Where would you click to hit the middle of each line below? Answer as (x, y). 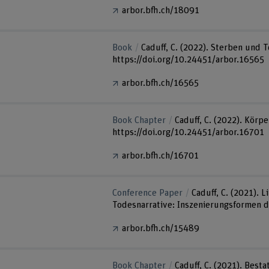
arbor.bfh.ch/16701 (161, 156)
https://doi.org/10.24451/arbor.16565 (189, 59)
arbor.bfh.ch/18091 (161, 11)
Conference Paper (148, 193)
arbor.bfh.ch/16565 (161, 83)
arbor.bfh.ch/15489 (161, 229)
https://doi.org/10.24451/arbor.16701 (189, 132)
